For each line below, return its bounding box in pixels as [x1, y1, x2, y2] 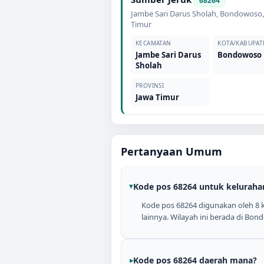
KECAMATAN [136, 39, 171, 47]
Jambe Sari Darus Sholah [131, 8, 216, 19]
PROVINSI [136, 81, 164, 90]
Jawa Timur [136, 92, 179, 103]
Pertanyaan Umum [121, 144, 222, 159]
